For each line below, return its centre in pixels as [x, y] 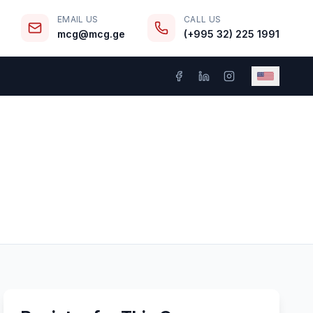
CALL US [203, 19]
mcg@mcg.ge [91, 34]
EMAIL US [78, 19]
